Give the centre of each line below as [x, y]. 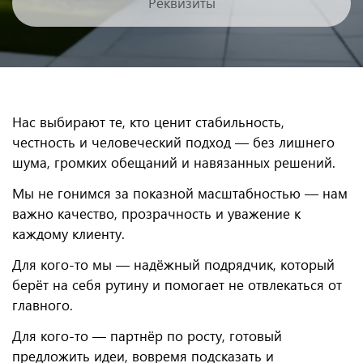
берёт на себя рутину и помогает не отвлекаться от [177, 285]
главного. [43, 305]
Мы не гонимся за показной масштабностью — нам [180, 193]
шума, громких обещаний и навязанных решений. [174, 162]
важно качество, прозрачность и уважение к [156, 214]
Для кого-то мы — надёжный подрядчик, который [173, 265]
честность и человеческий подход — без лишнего [173, 142]
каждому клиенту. [68, 234]
